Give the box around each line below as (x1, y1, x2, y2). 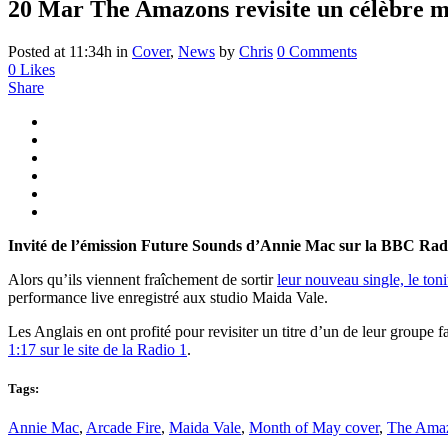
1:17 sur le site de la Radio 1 (8, 340, 187, 358)
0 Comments (277, 42, 357, 60)
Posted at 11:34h (8, 42, 112, 60)
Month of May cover (249, 419, 379, 437)
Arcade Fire (86, 419, 161, 437)
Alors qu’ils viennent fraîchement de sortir (8, 270, 277, 288)
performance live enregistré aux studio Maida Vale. (8, 288, 328, 306)
